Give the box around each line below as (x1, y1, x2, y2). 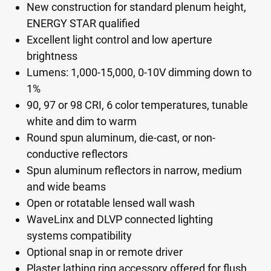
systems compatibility (27, 229, 132, 242)
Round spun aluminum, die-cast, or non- (27, 131, 215, 144)
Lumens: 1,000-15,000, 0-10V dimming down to (27, 66, 252, 79)
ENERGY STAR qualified (27, 17, 140, 30)
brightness (27, 50, 77, 62)
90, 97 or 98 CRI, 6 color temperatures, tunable (27, 99, 248, 111)
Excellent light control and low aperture (27, 33, 212, 46)
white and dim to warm (27, 115, 137, 128)
